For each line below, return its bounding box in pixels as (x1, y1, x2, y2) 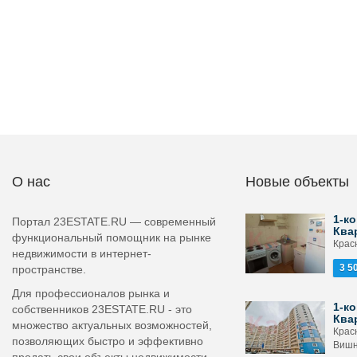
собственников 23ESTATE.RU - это (12, 303, 192, 316)
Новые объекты (245, 174, 349, 190)
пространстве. (12, 263, 86, 276)
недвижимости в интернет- (12, 247, 151, 260)
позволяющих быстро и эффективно (12, 335, 203, 347)
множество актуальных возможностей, (12, 319, 212, 331)
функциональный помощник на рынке (12, 231, 211, 244)
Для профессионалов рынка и (12, 287, 170, 300)
